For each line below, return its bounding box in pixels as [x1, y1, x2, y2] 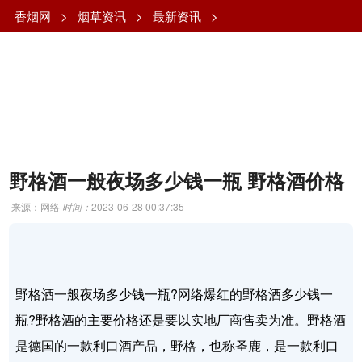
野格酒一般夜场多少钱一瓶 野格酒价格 [9, 166, 345, 194]
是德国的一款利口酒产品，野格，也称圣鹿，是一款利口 [15, 335, 339, 355]
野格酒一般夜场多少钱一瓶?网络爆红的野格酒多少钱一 [15, 284, 334, 303]
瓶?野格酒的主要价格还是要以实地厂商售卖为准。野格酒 [15, 309, 347, 329]
